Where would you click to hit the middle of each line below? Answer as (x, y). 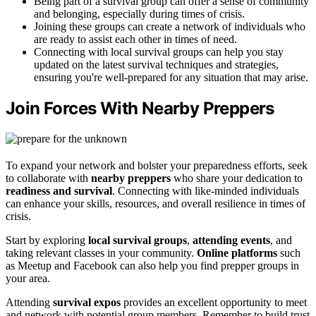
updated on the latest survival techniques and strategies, (156, 64)
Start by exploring (47, 240)
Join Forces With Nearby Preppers (140, 108)
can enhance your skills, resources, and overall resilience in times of (156, 203)
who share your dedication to (237, 178)
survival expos (87, 302)
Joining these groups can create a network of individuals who (170, 26)
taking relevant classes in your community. (101, 253)
